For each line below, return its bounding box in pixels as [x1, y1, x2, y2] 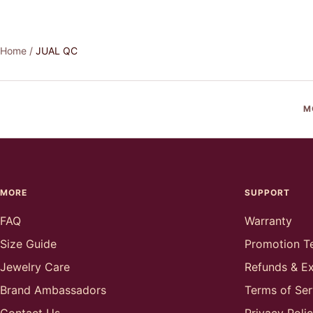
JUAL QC [36, 44, 78, 57]
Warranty [245, 213, 292, 228]
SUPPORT [245, 187, 290, 198]
